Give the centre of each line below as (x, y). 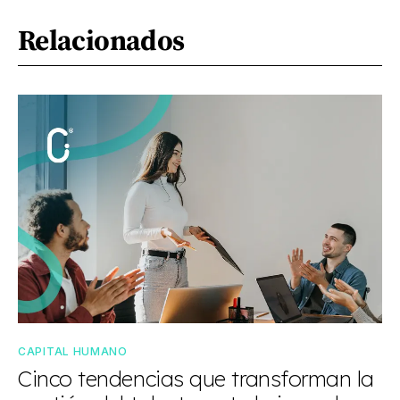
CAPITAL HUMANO (73, 351)
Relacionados (101, 40)
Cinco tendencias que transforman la (196, 379)
